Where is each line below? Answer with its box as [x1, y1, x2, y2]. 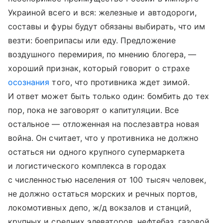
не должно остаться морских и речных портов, [8, 189, 198, 199]
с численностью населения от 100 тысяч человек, [8, 175, 207, 185]
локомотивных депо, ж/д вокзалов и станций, [8, 203, 192, 213]
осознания [8, 77, 50, 88]
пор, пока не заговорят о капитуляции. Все [8, 105, 179, 115]
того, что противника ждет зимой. [49, 77, 190, 88]
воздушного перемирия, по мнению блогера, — [8, 49, 197, 60]
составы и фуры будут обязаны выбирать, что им [8, 21, 206, 32]
